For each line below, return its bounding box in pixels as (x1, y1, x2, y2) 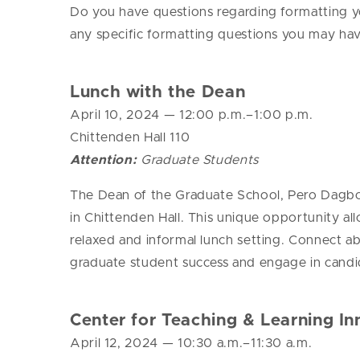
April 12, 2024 (70, 337, 162, 350)
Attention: (70, 153, 141, 167)
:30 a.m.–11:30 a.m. (192, 337, 313, 350)
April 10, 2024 (70, 108, 164, 122)
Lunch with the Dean (70, 84, 246, 101)
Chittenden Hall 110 (70, 131, 190, 145)
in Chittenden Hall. (70, 211, 188, 225)
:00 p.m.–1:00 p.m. (192, 108, 313, 122)
